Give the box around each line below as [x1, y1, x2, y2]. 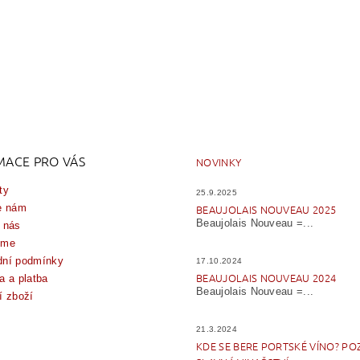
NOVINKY [195, 154, 242, 170]
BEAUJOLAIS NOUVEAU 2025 [195, 202, 337, 218]
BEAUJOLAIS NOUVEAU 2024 [195, 270, 337, 286]
